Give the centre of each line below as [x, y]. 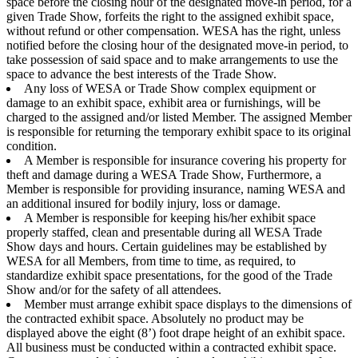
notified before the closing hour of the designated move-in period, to [177, 45]
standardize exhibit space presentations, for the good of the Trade [169, 275]
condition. [32, 145]
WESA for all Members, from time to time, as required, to [151, 261]
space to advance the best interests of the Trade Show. [141, 74]
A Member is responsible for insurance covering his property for [185, 160]
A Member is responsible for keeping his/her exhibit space [170, 217]
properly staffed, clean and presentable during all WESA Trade [164, 232]
